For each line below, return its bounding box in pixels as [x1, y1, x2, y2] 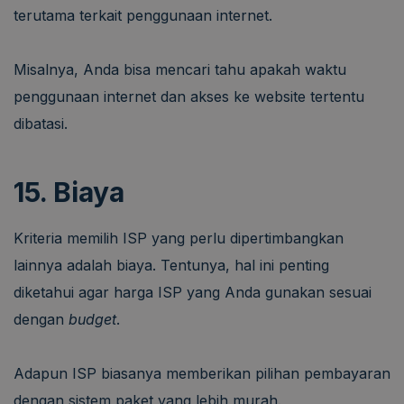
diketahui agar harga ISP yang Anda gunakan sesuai [14, 282, 372, 301]
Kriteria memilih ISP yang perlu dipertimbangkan [14, 228, 344, 247]
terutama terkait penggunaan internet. [14, 5, 272, 24]
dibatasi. [14, 114, 68, 133]
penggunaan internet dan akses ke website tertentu [14, 87, 364, 106]
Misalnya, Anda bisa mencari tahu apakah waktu [14, 60, 346, 78]
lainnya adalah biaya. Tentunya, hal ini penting [14, 255, 329, 274]
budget [69, 309, 116, 328]
